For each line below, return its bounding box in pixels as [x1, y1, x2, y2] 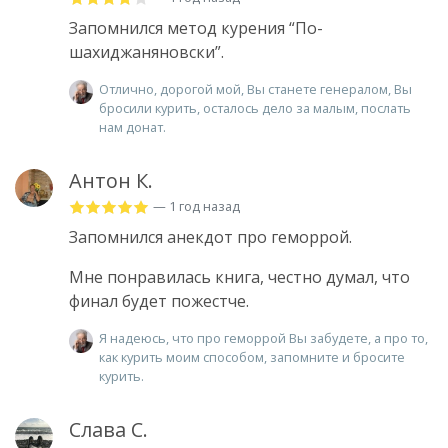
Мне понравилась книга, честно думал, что [69, 265, 410, 288]
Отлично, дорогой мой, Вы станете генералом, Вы [99, 79, 412, 98]
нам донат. [99, 117, 166, 136]
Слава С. [69, 415, 148, 443]
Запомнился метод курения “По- [69, 16, 323, 39]
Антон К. [69, 166, 153, 194]
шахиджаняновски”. [69, 40, 224, 63]
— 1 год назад [153, 196, 240, 215]
